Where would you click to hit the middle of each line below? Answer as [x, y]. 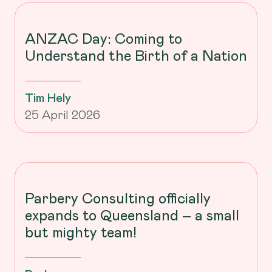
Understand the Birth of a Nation [136, 55]
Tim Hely [48, 97]
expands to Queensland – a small [132, 215]
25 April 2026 [63, 114]
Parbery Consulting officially [118, 198]
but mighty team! [81, 232]
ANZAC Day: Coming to [104, 38]
